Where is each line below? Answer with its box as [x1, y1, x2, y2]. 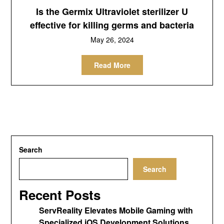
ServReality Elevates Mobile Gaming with [39, 204, 193, 216]
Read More [93, 59, 130, 70]
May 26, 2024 [90, 34, 134, 44]
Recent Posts [19, 185, 101, 204]
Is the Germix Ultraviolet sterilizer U [36, 4, 188, 18]
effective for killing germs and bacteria [30, 18, 194, 31]
